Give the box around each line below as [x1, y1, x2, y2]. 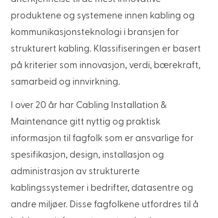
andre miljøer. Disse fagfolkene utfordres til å [11, 200, 199, 210]
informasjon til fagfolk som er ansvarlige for [11, 134, 194, 144]
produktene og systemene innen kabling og [11, 11, 195, 20]
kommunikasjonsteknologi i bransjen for [11, 27, 180, 37]
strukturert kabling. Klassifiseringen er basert [11, 44, 201, 54]
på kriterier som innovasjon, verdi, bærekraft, [11, 60, 201, 70]
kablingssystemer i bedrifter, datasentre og [11, 183, 194, 193]
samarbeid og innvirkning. [11, 77, 121, 87]
